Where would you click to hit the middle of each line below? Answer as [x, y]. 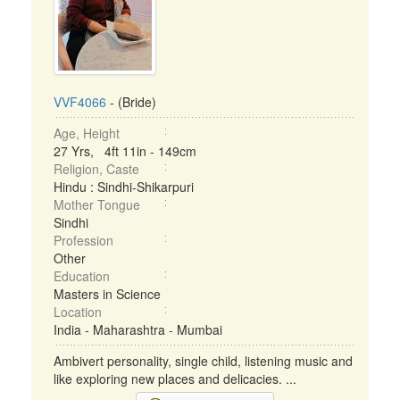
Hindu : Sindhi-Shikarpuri [124, 187]
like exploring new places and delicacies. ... [175, 379]
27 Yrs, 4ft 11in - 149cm [125, 151]
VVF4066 [80, 102]
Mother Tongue [97, 204]
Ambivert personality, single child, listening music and [203, 361]
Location [78, 312]
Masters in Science [107, 294]
